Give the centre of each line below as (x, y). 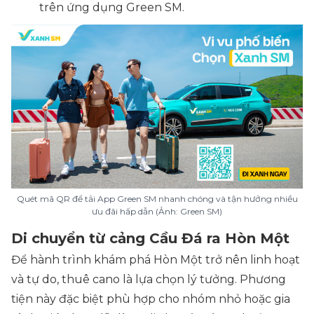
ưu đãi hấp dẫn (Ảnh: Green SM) (157, 212)
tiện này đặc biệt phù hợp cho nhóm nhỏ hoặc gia (151, 299)
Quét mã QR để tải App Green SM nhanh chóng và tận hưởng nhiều (157, 199)
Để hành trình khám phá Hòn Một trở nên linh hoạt (156, 260)
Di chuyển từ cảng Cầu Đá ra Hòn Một (152, 239)
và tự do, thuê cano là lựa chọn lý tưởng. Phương (149, 280)
